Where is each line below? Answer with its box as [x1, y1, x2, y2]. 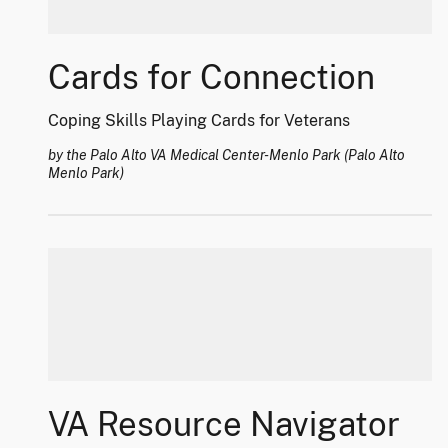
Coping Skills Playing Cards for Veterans [48, 111, 350, 131]
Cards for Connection [48, 57, 375, 97]
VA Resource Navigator [48, 404, 400, 444]
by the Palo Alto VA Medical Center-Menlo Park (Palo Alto [48, 147, 405, 164]
